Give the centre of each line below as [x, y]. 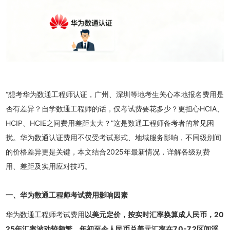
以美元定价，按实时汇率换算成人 [139, 214]
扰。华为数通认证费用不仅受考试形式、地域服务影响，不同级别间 [114, 137]
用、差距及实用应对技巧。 [49, 166]
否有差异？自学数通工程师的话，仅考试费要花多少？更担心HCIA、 [115, 109]
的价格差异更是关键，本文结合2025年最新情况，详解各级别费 [108, 152]
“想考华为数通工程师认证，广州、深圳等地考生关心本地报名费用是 [115, 94]
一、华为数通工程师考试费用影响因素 [67, 195]
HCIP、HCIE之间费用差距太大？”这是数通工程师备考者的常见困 [110, 123]
